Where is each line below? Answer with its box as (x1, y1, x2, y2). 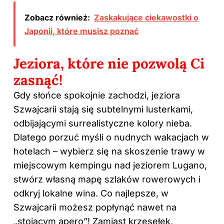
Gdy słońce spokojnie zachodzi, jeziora (13, 90, 180, 101)
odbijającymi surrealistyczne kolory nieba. (13, 118, 192, 129)
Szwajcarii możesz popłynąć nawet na (13, 202, 176, 213)
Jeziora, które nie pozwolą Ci (13, 54, 204, 73)
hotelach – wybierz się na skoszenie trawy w (13, 146, 205, 157)
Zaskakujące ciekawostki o (94, 12, 198, 23)
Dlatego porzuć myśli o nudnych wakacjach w (13, 132, 209, 143)
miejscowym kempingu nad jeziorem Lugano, (13, 160, 207, 171)
